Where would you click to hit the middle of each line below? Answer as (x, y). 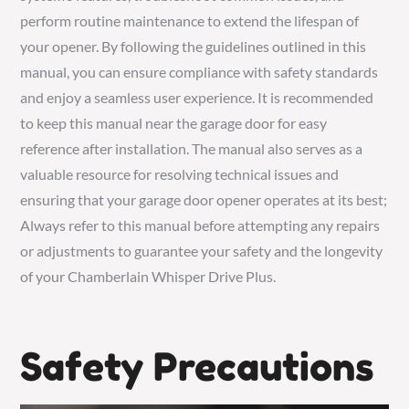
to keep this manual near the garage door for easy (174, 123)
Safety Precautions (198, 367)
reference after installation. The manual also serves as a (192, 148)
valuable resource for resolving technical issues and (180, 174)
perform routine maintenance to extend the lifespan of (190, 21)
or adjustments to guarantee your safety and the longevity (202, 251)
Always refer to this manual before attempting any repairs (200, 225)
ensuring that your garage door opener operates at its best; (204, 199)
